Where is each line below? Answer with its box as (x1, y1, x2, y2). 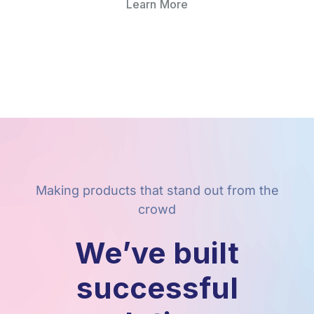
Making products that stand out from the (35, 183, 279, 198)
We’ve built (75, 235, 239, 271)
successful (76, 270, 238, 306)
